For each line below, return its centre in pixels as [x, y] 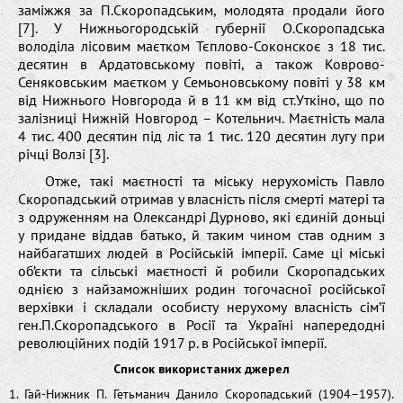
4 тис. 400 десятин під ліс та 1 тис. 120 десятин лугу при [201, 136]
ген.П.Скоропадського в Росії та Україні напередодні [201, 325]
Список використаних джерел [201, 369]
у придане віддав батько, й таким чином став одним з [201, 235]
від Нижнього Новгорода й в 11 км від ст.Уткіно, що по [201, 100]
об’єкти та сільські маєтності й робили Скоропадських [201, 271]
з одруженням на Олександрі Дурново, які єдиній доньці [201, 217]
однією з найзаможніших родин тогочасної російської [201, 289]
